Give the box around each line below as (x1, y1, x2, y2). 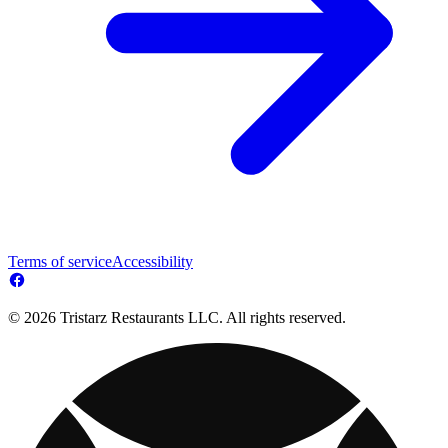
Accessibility (112, 252, 193, 270)
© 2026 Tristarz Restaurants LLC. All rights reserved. (8, 308, 346, 326)
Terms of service (8, 252, 112, 270)
